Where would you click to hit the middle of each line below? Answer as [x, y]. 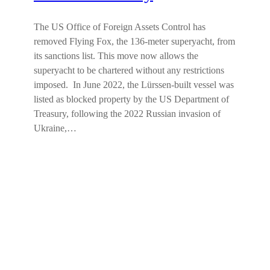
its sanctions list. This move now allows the [116, 56]
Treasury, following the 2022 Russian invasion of [127, 114]
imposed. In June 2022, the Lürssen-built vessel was [134, 85]
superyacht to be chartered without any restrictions [129, 71]
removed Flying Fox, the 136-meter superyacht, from [134, 42]
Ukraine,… [55, 128]
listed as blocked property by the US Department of [131, 99]
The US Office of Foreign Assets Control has [120, 27]
